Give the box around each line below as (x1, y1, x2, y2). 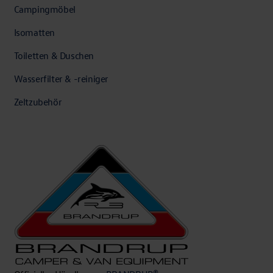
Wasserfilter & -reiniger (13, 72, 109, 85)
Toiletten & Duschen (13, 49, 94, 62)
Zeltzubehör (13, 95, 62, 108)
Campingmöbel (13, 2, 76, 15)
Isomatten (13, 26, 55, 38)
